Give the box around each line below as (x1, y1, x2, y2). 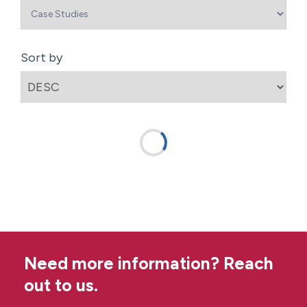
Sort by (21, 50, 62, 66)
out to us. (24, 275, 98, 296)
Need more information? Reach (24, 253, 273, 274)
